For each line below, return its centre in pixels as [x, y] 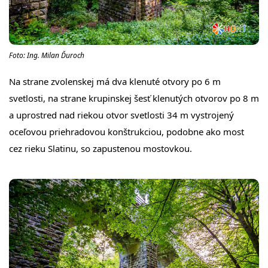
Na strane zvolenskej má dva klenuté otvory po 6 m [115, 82]
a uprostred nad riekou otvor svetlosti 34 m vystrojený [121, 115]
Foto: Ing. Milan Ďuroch [47, 56]
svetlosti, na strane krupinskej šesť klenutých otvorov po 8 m [134, 98]
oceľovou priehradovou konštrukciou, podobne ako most [127, 132]
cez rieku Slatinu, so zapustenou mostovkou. [100, 149]
